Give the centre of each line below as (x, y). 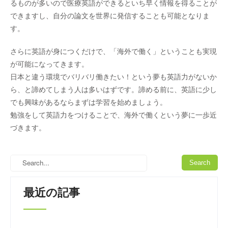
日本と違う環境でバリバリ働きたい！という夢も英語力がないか (113, 77)
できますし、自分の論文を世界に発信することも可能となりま (110, 16)
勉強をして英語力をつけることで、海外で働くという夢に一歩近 (113, 115)
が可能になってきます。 (49, 64)
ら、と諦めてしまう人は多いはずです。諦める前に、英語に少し (113, 90)
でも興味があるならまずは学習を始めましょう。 (89, 102)
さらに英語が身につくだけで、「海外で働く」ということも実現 (113, 51)
